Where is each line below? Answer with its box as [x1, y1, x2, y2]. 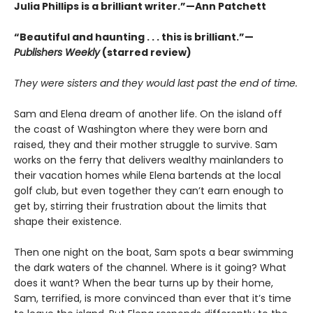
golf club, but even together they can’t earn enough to [14, 184, 284, 198]
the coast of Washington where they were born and [14, 122, 268, 137]
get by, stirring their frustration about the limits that [14, 199, 267, 214]
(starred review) [100, 45, 191, 60]
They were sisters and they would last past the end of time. [14, 76, 298, 91]
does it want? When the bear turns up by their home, [14, 276, 273, 291]
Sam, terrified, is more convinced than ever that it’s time [14, 291, 291, 306]
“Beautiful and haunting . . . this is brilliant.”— [14, 30, 254, 45]
